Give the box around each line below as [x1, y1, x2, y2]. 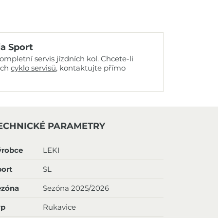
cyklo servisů [11, 63, 56, 73]
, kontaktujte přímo [56, 63, 126, 73]
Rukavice [42, 202, 76, 212]
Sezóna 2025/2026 [42, 183, 109, 193]
